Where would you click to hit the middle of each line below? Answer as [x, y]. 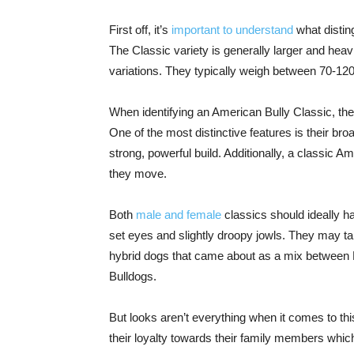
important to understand [232, 30]
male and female [179, 215]
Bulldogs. [133, 276]
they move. [138, 173]
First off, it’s [140, 30]
